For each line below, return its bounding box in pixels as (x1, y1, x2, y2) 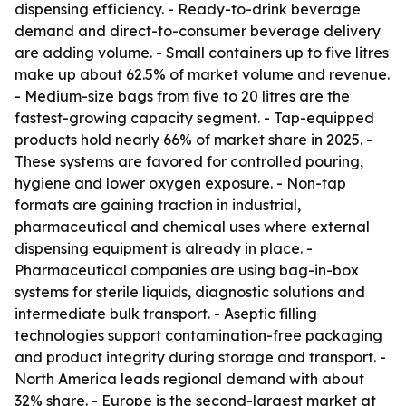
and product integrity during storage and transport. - (14, 348, 386, 366)
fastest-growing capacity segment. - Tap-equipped (14, 109, 374, 127)
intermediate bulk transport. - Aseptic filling (14, 304, 317, 323)
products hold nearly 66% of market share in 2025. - (14, 130, 372, 149)
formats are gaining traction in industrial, (14, 196, 301, 214)
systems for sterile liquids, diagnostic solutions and (14, 283, 365, 301)
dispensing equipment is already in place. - (14, 239, 313, 257)
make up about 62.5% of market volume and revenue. (14, 65, 390, 83)
